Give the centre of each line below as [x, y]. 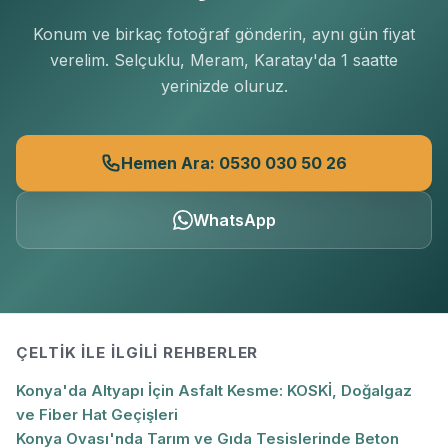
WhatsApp [234, 219]
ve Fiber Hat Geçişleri [97, 414]
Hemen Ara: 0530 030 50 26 [234, 162]
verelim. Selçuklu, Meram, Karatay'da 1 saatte [224, 59]
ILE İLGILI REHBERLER [167, 352]
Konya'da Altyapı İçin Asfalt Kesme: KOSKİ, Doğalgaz [214, 390]
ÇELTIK [46, 352]
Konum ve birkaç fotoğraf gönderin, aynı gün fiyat [224, 33]
